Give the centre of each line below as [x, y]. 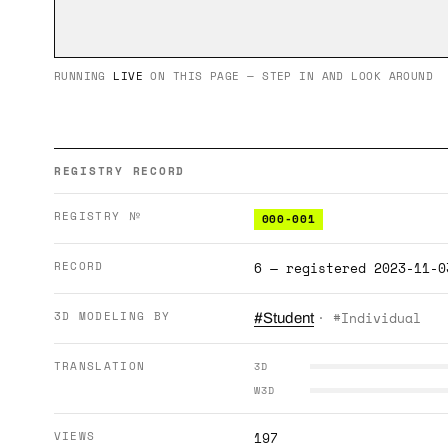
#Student [283, 318]
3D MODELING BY [112, 316]
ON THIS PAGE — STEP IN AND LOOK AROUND [288, 76]
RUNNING [83, 76]
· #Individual [368, 318]
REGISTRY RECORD [119, 171]
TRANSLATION [99, 366]
